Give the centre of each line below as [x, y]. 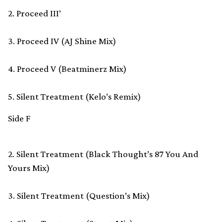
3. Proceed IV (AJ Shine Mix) [62, 41]
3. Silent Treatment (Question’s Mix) [79, 196]
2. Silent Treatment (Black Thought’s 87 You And [103, 154]
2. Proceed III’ [34, 13]
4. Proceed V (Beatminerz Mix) [67, 69]
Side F [19, 118]
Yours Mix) [29, 168]
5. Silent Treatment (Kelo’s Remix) [75, 97]
